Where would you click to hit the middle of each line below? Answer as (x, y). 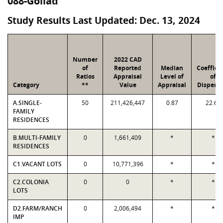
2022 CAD (128, 59)
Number (85, 59)
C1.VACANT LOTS (37, 164)
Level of (172, 76)
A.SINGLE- (27, 103)
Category (26, 85)
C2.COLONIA (31, 182)
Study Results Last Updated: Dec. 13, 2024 (104, 20)
